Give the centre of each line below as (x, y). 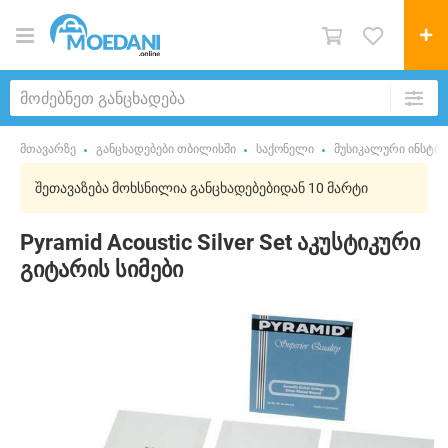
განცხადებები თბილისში (166, 149)
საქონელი (285, 149)
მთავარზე (48, 149)
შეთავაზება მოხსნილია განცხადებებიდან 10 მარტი (201, 188)
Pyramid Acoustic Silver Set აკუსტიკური (220, 242)
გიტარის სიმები (101, 269)
